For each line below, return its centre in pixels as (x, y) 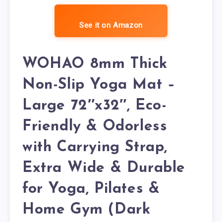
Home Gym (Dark (86, 210)
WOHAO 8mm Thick (95, 64)
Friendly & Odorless (95, 127)
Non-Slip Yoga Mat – (99, 85)
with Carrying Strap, (95, 148)
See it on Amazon (111, 25)
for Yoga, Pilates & (91, 189)
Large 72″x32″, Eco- (95, 106)
